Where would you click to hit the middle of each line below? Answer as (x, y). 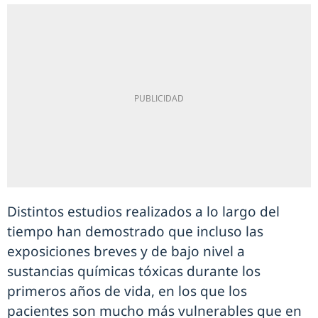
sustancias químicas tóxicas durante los (134, 272)
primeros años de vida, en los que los (127, 291)
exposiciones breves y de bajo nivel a (126, 252)
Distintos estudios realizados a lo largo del (143, 212)
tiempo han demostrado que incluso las (135, 232)
